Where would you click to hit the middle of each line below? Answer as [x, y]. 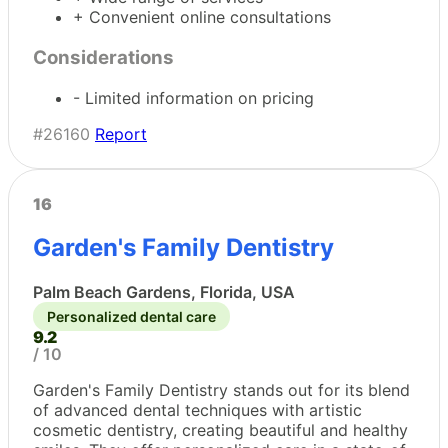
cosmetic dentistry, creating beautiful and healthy [220, 430]
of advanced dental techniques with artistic [197, 410]
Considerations [103, 57]
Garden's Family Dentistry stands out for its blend [221, 390]
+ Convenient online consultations [202, 17]
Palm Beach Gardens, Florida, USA [164, 292]
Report [121, 133]
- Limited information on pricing [193, 97]
